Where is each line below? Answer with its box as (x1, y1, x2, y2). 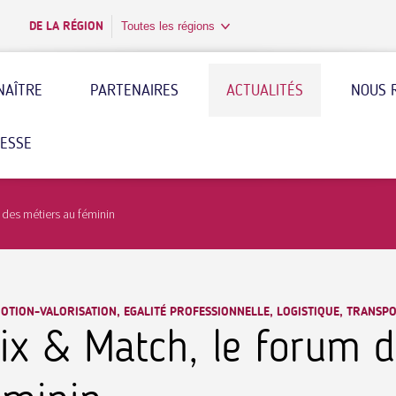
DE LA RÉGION (29, 18, 103, 34)
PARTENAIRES (90, 80, 179, 100)
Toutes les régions (121, 19, 215, 33)
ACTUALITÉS (226, 80, 303, 100)
